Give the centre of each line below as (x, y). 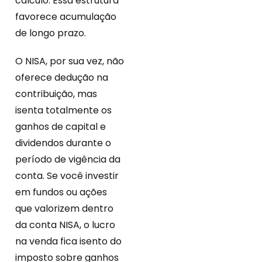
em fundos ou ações (61, 192)
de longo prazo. (51, 33)
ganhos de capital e (61, 127)
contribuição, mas (56, 94)
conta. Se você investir (67, 176)
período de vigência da (68, 160)
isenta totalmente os (63, 111)
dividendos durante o (63, 143)
